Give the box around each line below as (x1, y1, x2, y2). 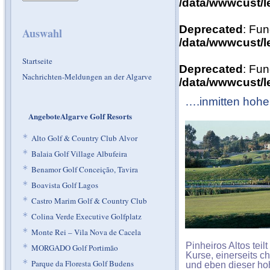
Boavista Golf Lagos (31, 180, 98, 190)
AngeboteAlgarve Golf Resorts (28, 110, 132, 122)
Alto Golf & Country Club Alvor (31, 133, 137, 143)
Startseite (22, 55, 52, 66)
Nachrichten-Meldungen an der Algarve (22, 71, 152, 82)
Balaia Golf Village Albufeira (31, 148, 127, 159)
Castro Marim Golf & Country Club (31, 195, 147, 206)
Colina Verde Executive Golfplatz (31, 211, 142, 222)
